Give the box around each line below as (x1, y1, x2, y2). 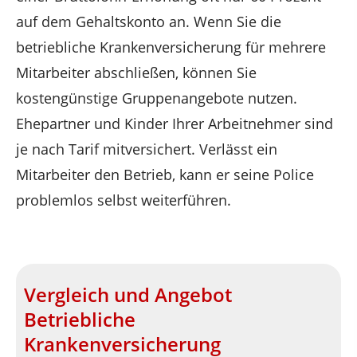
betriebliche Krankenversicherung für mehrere (16, 37, 326, 57)
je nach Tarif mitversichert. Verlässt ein (16, 139, 277, 159)
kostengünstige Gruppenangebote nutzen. (16, 88, 297, 108)
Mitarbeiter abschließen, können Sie (16, 62, 257, 82)
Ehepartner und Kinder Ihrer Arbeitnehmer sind (16, 113, 333, 133)
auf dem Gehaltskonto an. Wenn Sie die (16, 11, 281, 31)
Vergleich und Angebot (24, 281, 232, 308)
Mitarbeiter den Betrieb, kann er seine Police (16, 164, 314, 184)
